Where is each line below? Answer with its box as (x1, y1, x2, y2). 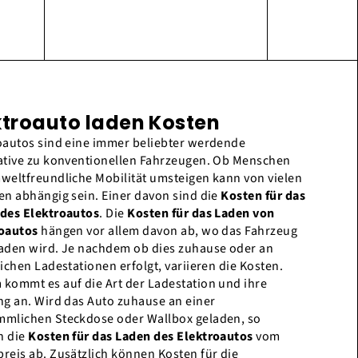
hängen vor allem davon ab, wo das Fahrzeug (38, 222, 298, 241)
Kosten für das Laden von (127, 205, 275, 223)
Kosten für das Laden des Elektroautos (28, 328, 253, 346)
